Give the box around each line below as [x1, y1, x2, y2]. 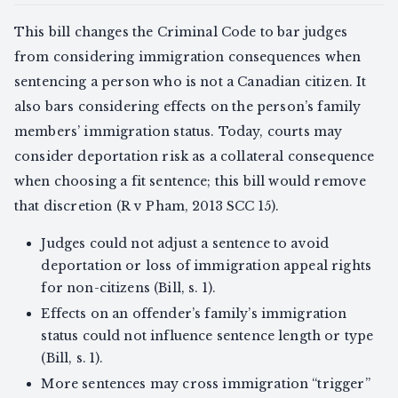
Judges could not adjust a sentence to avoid [41, 235, 330, 251]
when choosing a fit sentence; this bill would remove [14, 172, 367, 189]
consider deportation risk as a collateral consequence [14, 147, 375, 164]
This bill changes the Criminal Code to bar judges [14, 23, 347, 40]
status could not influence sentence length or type [41, 327, 374, 344]
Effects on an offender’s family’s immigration [41, 305, 347, 322]
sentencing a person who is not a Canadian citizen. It [14, 73, 367, 90]
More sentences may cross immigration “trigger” [41, 375, 370, 392]
